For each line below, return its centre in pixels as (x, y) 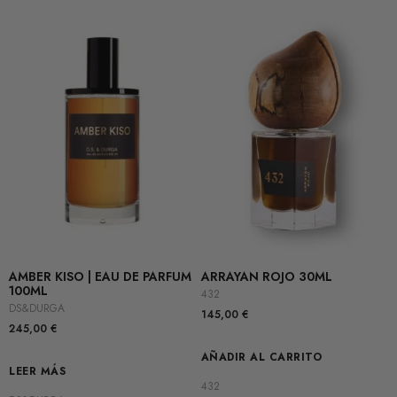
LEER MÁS (37, 371)
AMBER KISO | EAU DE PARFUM (100, 276)
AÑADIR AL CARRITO (261, 357)
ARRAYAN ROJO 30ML (266, 276)
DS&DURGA (37, 308)
